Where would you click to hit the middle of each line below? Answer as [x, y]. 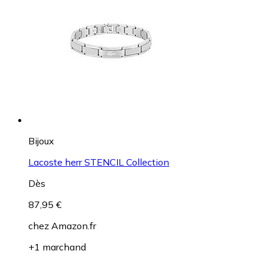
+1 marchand [57, 247]
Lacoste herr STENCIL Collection [99, 162]
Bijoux [41, 141]
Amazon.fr [74, 225]
